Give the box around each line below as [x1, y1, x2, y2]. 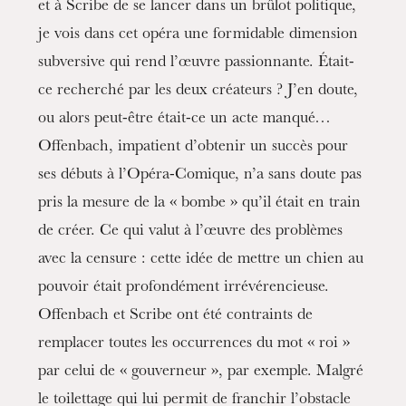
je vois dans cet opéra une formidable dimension [38, 27, 359, 44]
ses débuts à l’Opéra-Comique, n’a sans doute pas [38, 168, 362, 185]
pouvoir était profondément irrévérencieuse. [38, 280, 330, 297]
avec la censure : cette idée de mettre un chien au [38, 252, 364, 269]
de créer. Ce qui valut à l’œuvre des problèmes [38, 224, 343, 241]
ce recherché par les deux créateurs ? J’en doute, [38, 83, 359, 101]
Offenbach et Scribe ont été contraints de [38, 308, 314, 325]
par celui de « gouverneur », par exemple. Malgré [38, 364, 364, 382]
